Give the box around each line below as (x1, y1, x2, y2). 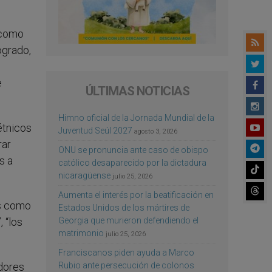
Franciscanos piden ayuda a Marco (58, 247, 194, 257)
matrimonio (58, 228, 104, 238)
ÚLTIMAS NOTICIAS (85, 83, 189, 98)
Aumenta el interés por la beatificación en (58, 189, 214, 200)
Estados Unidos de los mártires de (58, 202, 189, 212)
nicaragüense (58, 170, 110, 180)
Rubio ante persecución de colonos (58, 260, 194, 270)
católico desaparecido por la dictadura (58, 157, 206, 168)
